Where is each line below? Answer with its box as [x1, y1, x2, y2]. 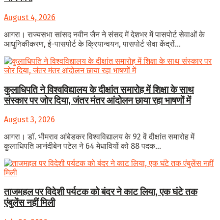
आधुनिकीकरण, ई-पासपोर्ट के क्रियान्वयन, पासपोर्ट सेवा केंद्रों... [4, 39, 181, 49]
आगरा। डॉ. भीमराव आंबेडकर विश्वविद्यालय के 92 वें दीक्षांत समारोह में [4, 132, 194, 142]
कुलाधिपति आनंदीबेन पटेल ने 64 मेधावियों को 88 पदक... [4, 141, 161, 151]
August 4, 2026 [4, 12, 55, 22]
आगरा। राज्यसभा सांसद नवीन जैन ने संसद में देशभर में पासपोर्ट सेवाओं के [4, 29, 205, 39]
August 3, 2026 [4, 115, 55, 125]
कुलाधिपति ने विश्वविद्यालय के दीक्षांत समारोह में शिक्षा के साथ [4, 84, 194, 95]
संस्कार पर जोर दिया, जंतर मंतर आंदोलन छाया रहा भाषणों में [4, 95, 191, 106]
